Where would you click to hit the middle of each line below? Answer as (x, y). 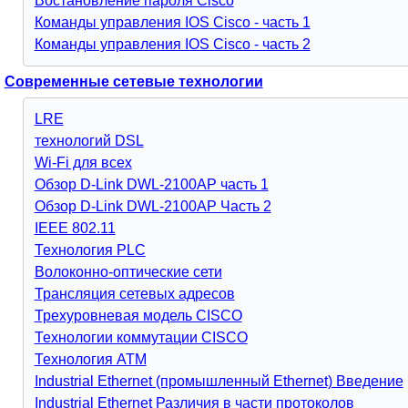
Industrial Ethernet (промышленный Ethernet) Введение (219, 381)
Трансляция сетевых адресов (134, 294)
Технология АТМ (90, 359)
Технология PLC (90, 250)
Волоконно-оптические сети (128, 272)
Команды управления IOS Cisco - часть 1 (172, 22)
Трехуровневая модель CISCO (138, 316)
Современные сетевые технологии (133, 82)
